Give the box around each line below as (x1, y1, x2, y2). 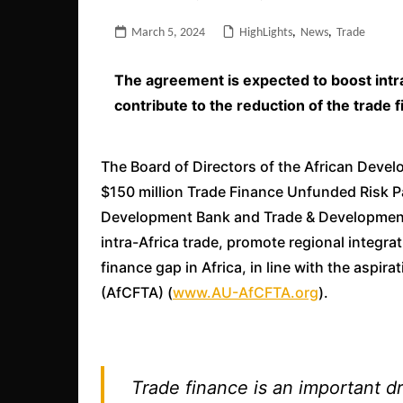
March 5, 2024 (131, 25, 205, 40)
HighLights (239, 25, 292, 40)
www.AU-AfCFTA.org (173, 282, 318, 301)
